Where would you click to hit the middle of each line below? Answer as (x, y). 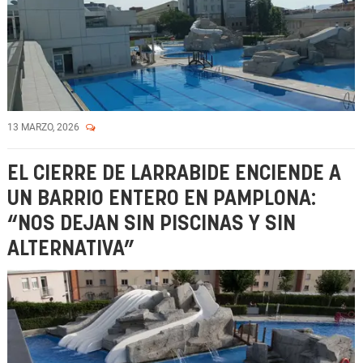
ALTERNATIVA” (71, 249)
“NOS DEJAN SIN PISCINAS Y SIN (152, 224)
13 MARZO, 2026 (45, 127)
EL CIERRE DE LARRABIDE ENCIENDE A (174, 174)
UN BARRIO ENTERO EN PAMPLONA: (162, 199)
